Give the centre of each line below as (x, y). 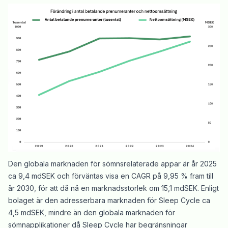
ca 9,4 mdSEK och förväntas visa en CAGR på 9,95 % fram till (111, 176)
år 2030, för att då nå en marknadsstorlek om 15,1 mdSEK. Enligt (113, 188)
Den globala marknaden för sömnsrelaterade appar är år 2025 (112, 163)
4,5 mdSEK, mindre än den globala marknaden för (92, 212)
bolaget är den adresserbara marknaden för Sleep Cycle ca (109, 200)
